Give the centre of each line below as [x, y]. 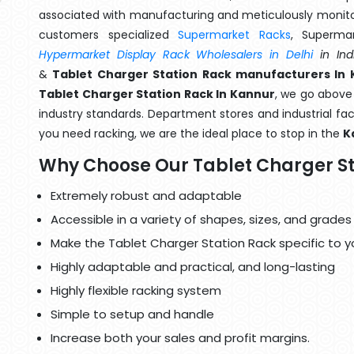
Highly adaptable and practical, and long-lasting [193, 267]
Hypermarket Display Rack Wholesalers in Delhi [176, 55]
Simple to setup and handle [132, 314]
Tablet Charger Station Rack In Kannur [157, 94]
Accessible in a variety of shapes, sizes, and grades [201, 219]
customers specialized [109, 35]
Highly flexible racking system [136, 290]
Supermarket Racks [234, 35]
